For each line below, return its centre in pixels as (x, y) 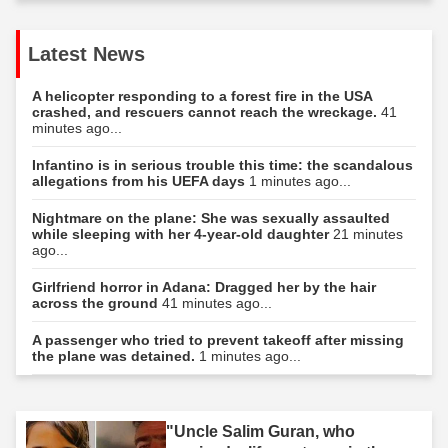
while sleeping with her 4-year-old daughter (182, 233)
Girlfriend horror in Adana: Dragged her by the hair (204, 286)
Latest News (86, 53)
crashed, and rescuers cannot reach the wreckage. (206, 111)
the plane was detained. (115, 355)
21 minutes (368, 233)
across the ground (97, 302)
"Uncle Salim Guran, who (260, 431)
